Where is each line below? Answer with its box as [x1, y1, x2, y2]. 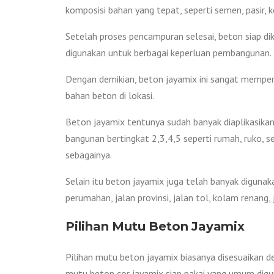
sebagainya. [65, 148, 112, 161]
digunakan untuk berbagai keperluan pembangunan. [65, 46, 272, 59]
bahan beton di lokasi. [65, 89, 154, 102]
